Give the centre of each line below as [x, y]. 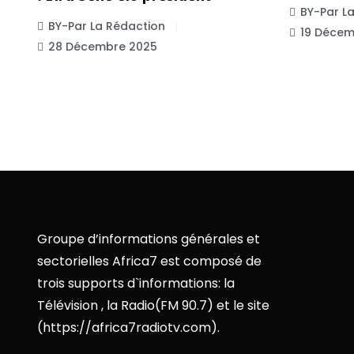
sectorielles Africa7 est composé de [149, 261]
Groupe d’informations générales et [149, 239]
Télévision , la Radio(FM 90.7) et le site [153, 305]
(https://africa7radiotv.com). [128, 327]
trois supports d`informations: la [136, 283]
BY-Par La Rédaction [107, 26]
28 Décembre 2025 [103, 47]
